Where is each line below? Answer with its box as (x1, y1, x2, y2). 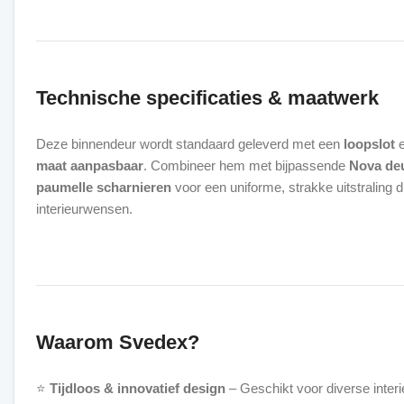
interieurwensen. (36, 201, 133, 216)
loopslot (344, 136, 395, 151)
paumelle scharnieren (36, 179, 171, 195)
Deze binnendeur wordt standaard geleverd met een (36, 136, 344, 151)
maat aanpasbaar (36, 158, 143, 173)
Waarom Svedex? (36, 331, 199, 353)
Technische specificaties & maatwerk (36, 87, 379, 109)
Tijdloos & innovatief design (50, 381, 225, 396)
